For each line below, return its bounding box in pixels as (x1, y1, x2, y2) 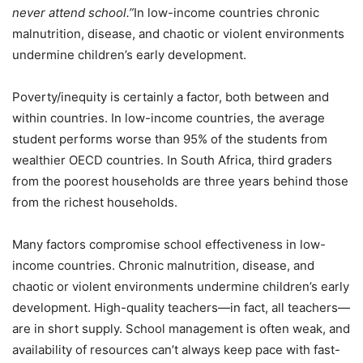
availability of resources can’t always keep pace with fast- (12, 341, 340, 357)
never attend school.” (12, 4, 134, 20)
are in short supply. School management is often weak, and (12, 320, 350, 336)
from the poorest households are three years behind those (12, 173, 348, 189)
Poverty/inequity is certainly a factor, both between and (12, 88, 329, 105)
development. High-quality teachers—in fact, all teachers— (12, 299, 350, 315)
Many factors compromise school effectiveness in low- (12, 236, 326, 252)
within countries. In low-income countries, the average (12, 109, 325, 126)
